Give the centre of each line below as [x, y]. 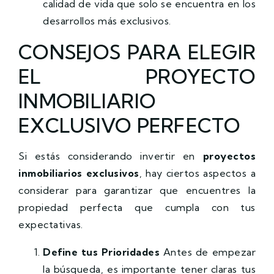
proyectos [229, 156]
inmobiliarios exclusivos [79, 173]
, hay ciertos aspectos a [198, 173]
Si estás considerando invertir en [111, 156]
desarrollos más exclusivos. [107, 20]
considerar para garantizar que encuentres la [137, 190]
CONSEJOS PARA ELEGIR [137, 52]
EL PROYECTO [137, 76]
